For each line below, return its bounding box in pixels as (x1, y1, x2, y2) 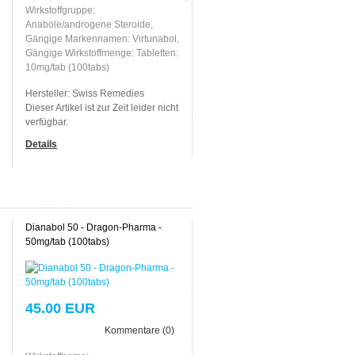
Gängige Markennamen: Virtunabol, (25, 32, 179, 44)
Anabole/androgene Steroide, (25, 18, 153, 30)
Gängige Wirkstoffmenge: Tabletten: (25, 47, 178, 59)
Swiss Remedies (71, 87, 144, 99)
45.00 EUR (25, 300, 95, 316)
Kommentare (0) (104, 324, 174, 336)
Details (25, 138, 57, 150)
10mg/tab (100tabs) (25, 61, 109, 73)
